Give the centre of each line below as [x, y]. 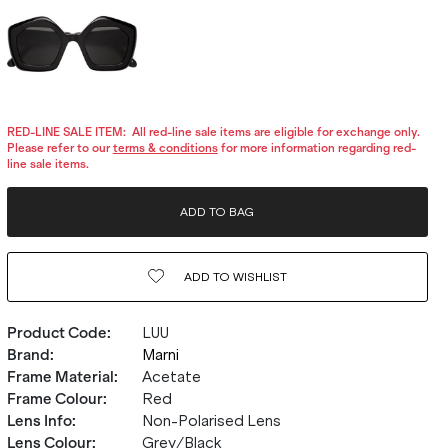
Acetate [171, 377]
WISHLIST [258, 276]
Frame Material [60, 377]
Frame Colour [54, 399]
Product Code [56, 333]
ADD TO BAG [217, 212]
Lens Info [39, 421]
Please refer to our [59, 148]
